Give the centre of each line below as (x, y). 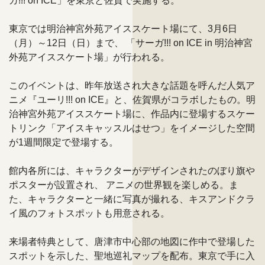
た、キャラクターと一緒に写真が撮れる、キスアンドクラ (132, 199)
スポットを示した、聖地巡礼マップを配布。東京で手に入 (132, 256)
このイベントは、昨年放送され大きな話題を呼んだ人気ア (132, 85)
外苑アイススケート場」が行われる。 (89, 57)
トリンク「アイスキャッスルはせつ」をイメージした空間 (132, 128)
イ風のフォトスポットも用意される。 (89, 213)
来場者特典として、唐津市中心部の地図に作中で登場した (132, 241)
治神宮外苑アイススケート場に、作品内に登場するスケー (132, 114)
